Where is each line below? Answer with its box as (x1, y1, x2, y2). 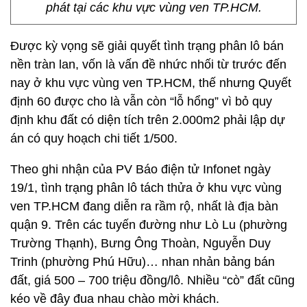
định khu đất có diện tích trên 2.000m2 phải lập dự (10, 113, 285, 127)
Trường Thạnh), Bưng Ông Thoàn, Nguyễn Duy (10, 236, 271, 250)
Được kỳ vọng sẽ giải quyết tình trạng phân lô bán (10, 39, 284, 53)
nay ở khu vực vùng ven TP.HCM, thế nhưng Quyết (10, 76, 291, 90)
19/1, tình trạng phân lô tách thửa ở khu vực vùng (10, 181, 282, 195)
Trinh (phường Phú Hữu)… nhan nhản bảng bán (10, 255, 275, 269)
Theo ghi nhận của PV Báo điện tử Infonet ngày (10, 162, 271, 176)
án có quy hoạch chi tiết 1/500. (10, 132, 177, 145)
